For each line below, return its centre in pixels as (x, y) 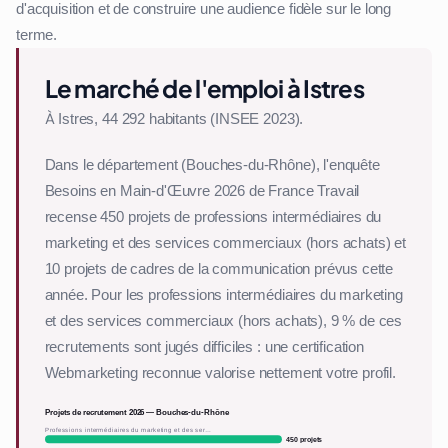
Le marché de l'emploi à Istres (204, 87)
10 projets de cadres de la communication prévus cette (219, 268)
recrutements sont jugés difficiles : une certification (204, 346)
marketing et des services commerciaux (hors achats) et (225, 242)
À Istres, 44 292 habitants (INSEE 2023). (174, 118)
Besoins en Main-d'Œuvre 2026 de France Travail (202, 190)
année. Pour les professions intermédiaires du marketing (223, 294)
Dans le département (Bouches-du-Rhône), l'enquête (212, 164)
